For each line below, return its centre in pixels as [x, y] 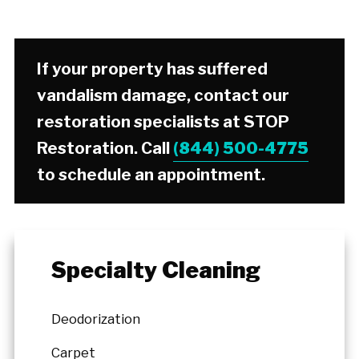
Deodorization [96, 319]
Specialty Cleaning [156, 270]
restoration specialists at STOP [163, 121]
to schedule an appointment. [151, 174]
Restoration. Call [105, 147]
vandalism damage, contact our [163, 95]
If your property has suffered [153, 68]
